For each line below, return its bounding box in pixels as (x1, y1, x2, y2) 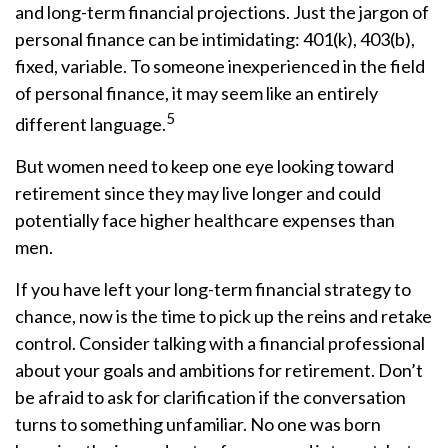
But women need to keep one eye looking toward (15, 155, 394, 177)
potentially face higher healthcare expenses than (15, 209, 395, 231)
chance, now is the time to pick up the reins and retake (15, 305, 432, 327)
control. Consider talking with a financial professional (15, 332, 425, 354)
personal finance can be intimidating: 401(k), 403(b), (15, 28, 415, 50)
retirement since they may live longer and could (15, 182, 381, 204)
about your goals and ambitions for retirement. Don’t (15, 359, 423, 381)
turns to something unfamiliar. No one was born (15, 413, 381, 435)
